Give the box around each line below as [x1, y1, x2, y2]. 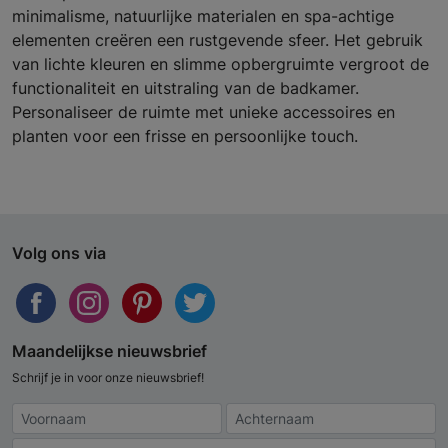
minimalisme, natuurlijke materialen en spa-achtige [12, 6, 394, 27]
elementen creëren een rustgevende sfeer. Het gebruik [12, 30, 423, 51]
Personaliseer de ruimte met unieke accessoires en [12, 102, 395, 123]
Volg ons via [12, 243, 106, 264]
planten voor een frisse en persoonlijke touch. [12, 126, 358, 147]
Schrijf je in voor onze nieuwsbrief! [12, 370, 204, 386]
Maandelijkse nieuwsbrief [12, 341, 207, 362]
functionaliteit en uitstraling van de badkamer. [12, 78, 359, 99]
